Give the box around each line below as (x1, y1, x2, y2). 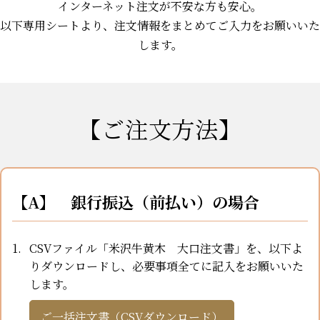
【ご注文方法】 (78, 112, 242, 146)
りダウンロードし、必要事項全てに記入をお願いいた (29, 258, 304, 275)
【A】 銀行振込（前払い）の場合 (12, 191, 259, 214)
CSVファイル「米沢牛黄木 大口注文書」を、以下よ (29, 240, 303, 257)
